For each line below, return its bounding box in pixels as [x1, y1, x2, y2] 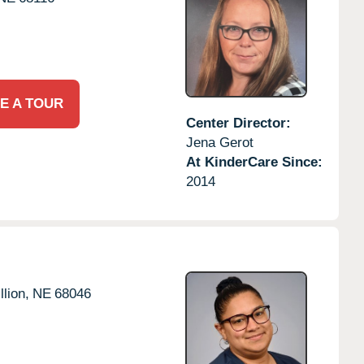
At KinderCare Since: [185, 154, 323, 170]
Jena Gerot [185, 134, 253, 150]
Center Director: [185, 115, 291, 131]
